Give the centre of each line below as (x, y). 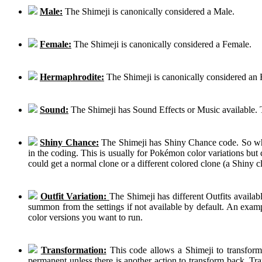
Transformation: (73, 250)
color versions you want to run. (85, 217)
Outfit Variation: (75, 196)
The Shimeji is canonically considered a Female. (161, 44)
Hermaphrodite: (72, 77)
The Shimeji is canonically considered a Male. (149, 11)
